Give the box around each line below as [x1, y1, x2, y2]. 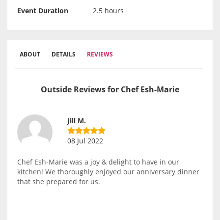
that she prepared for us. [17, 177, 100, 187]
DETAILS [52, 50, 76, 59]
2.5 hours [93, 6, 124, 16]
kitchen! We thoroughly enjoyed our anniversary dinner [17, 167, 199, 177]
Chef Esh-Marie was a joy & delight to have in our [17, 157, 179, 167]
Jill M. [67, 116, 86, 126]
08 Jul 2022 [67, 136, 103, 146]
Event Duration [17, 6, 68, 16]
